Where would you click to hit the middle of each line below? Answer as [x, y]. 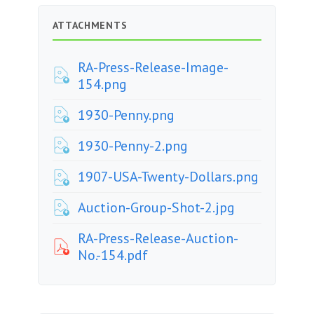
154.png [102, 84]
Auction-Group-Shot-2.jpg [156, 208]
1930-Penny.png [126, 115]
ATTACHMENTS [90, 25]
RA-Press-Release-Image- [153, 67]
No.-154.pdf [112, 255]
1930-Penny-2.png [132, 145]
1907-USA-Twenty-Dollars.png [168, 177]
